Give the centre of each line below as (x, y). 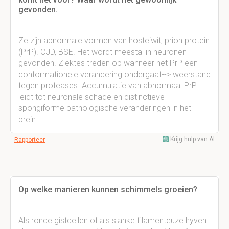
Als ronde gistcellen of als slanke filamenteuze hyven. (113, 221)
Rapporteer (30, 140)
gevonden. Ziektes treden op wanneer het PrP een (108, 63)
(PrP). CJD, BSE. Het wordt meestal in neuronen (102, 52)
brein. (28, 119)
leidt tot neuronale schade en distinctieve (91, 97)
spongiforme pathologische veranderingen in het (105, 108)
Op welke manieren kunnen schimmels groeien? (108, 189)
